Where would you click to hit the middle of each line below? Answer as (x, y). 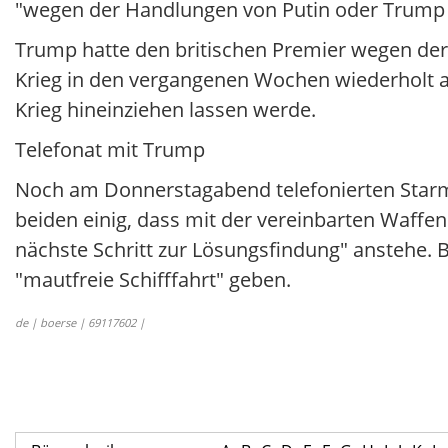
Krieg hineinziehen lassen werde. (165, 109)
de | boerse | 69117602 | (80, 322)
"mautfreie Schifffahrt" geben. (153, 279)
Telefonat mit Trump (110, 149)
